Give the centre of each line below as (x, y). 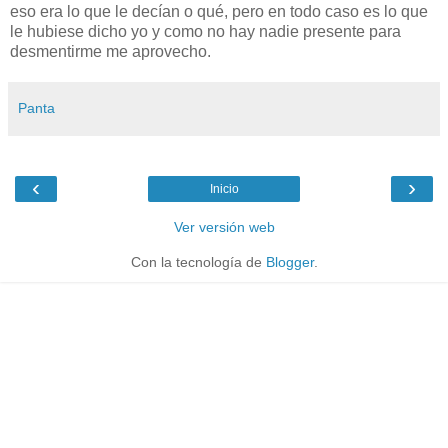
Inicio (224, 188)
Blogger (289, 261)
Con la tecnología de (198, 261)
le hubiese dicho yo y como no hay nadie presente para (205, 31)
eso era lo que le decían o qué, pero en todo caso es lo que (219, 11)
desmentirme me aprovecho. (110, 51)
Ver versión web (224, 226)
